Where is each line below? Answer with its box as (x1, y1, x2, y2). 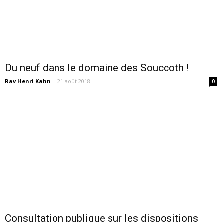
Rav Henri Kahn (5, 77, 51, 85)
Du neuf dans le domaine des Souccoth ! (5, 62, 189, 74)
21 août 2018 (57, 77, 90, 85)
